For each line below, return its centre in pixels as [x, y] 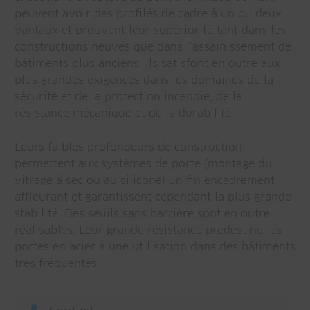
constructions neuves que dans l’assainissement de [153, 47]
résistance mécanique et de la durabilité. [124, 113]
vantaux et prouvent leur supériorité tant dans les [150, 30]
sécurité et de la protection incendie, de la [128, 97]
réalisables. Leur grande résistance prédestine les [148, 230]
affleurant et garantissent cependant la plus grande [153, 197]
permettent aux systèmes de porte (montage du [143, 164]
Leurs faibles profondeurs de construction [128, 147]
